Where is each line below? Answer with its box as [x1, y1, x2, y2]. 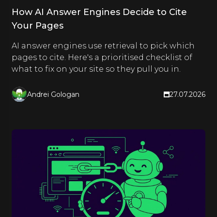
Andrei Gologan [27, 90, 79, 99]
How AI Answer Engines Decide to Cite [12, 7, 187, 17]
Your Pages [12, 20, 63, 31]
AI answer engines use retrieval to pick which [12, 41, 195, 50]
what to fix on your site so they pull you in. [12, 64, 181, 74]
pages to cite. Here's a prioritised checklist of [12, 53, 192, 62]
